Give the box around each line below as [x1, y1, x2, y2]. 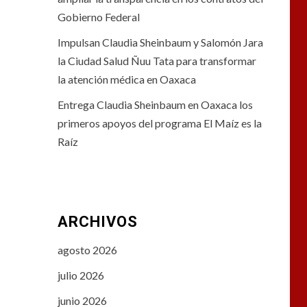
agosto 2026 [57, 243, 117, 257]
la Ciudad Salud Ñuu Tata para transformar [57, 54, 256, 68]
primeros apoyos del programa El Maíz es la [57, 116, 262, 130]
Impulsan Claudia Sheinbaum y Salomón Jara [57, 36, 263, 49]
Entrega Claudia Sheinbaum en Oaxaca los [57, 98, 253, 112]
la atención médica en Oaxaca [57, 73, 196, 86]
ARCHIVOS [57, 213, 138, 231]
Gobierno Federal [57, 10, 140, 24]
